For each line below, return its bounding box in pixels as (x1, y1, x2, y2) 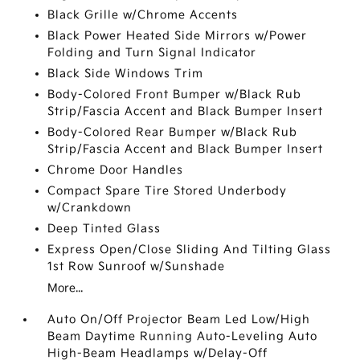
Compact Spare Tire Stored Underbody (47, 184, 288, 198)
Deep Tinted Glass (47, 222, 162, 235)
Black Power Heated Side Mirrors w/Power (47, 29, 308, 43)
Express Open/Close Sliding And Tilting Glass (47, 243, 332, 256)
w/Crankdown (47, 201, 133, 215)
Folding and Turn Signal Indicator (47, 46, 257, 59)
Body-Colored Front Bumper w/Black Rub (47, 88, 302, 101)
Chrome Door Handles (47, 163, 184, 177)
